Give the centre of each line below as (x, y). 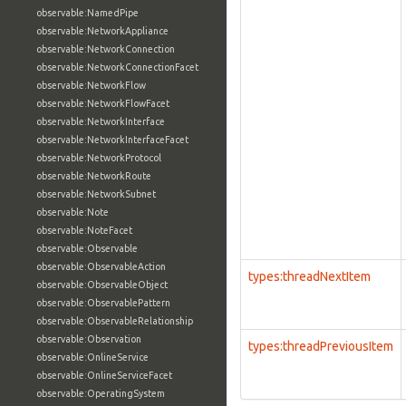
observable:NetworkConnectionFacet (117, 67)
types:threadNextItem (309, 276)
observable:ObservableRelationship (115, 321)
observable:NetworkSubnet (96, 194)
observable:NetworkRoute (94, 176)
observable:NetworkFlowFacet (103, 103)
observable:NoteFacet (84, 230)
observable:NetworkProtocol (99, 158)
